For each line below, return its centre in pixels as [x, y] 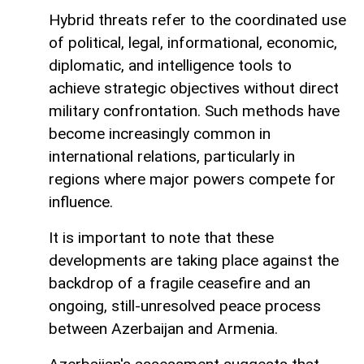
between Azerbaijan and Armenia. [163, 329]
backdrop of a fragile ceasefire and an [180, 284]
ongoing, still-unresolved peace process [185, 306]
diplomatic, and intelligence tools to [170, 66]
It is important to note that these [161, 238]
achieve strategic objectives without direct [194, 89]
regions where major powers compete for [192, 180]
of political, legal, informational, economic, [193, 43]
